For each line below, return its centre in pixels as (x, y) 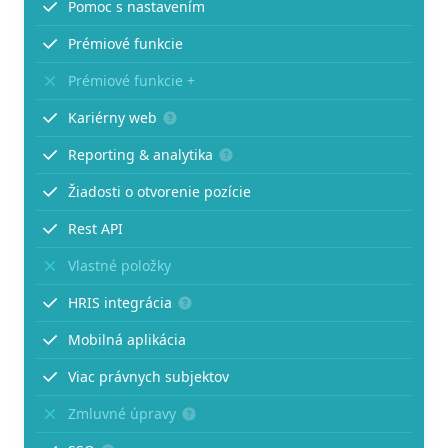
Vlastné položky (119, 266)
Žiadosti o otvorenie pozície (159, 192)
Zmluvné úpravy (122, 414)
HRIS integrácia (120, 303)
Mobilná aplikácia (127, 340)
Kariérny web (112, 118)
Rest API (95, 229)
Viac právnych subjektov (148, 377)
